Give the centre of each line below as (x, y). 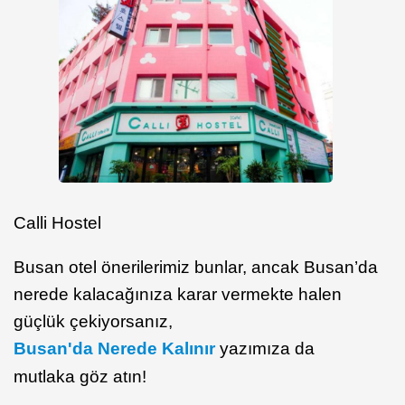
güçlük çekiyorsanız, (93, 322)
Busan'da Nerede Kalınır (114, 349)
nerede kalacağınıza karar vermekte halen (178, 295)
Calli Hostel (57, 223)
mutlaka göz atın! (80, 377)
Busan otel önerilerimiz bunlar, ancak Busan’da (196, 268)
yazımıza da (265, 349)
